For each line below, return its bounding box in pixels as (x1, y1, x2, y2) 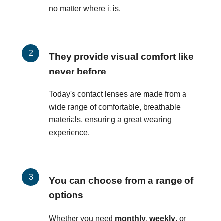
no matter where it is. (49, 4, 121, 13)
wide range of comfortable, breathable (49, 103, 181, 111)
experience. (49, 128, 90, 137)
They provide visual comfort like (49, 51, 194, 62)
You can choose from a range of (49, 175, 193, 186)
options (49, 190, 83, 201)
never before (49, 66, 106, 76)
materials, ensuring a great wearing (49, 115, 172, 124)
